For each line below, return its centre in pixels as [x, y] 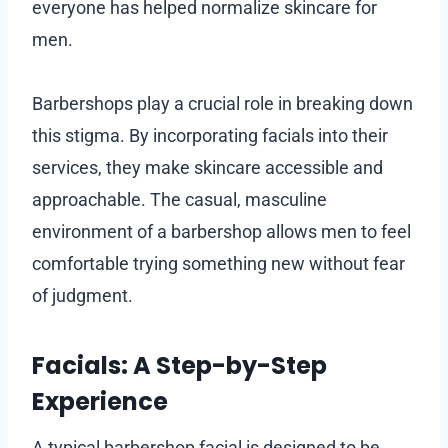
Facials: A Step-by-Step [179, 365]
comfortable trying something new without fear [218, 263]
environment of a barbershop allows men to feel [221, 231]
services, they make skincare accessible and [207, 167]
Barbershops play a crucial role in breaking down [222, 103]
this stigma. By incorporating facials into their [210, 135]
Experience [100, 401]
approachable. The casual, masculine [179, 199]
